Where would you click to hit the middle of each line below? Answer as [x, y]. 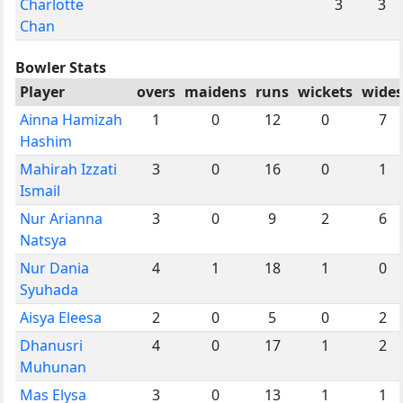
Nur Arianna [61, 218]
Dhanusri [51, 345]
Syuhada [49, 289]
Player [42, 91]
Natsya [43, 240]
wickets [325, 91]
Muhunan [53, 367]
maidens [215, 91]
